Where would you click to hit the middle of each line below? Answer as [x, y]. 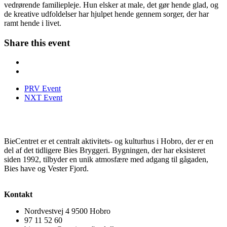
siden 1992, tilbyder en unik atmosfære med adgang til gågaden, [106, 160]
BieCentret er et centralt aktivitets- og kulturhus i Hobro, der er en [109, 141]
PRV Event [43, 89]
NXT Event [43, 98]
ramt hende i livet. [33, 23]
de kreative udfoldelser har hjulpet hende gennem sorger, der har [106, 14]
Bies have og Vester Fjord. [46, 169]
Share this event [37, 43]
